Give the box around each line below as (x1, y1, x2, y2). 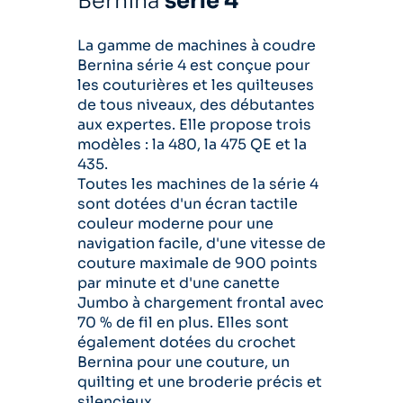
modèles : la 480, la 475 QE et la (77, 135, 307, 154)
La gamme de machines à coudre (77, 36, 316, 55)
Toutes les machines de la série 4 (77, 175, 318, 193)
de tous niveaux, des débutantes (77, 95, 315, 114)
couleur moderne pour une (77, 214, 273, 233)
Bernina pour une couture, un (77, 353, 290, 372)
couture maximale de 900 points (77, 254, 318, 273)
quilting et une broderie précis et (77, 372, 322, 391)
